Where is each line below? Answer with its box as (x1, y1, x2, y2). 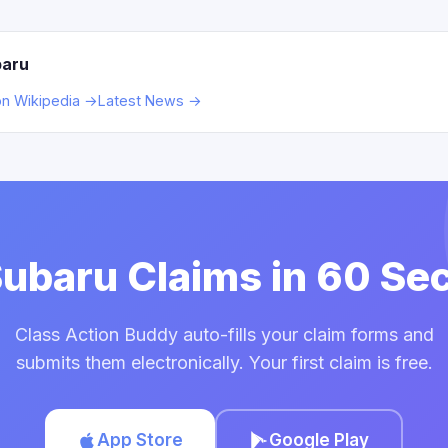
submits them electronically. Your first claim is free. (15, 352, 433, 373)
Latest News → (98, 92, 202, 109)
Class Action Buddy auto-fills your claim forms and (14, 324, 434, 345)
